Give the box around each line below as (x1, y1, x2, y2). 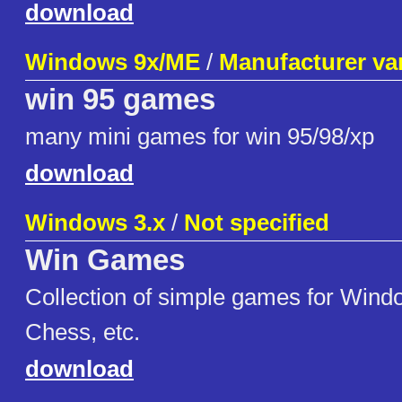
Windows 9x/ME (25, 48, 200, 76)
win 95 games (25, 83, 215, 117)
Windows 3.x (25, 209, 165, 237)
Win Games (25, 244, 185, 277)
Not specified (184, 209, 329, 237)
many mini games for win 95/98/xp (25, 123, 374, 151)
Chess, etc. (25, 319, 140, 346)
